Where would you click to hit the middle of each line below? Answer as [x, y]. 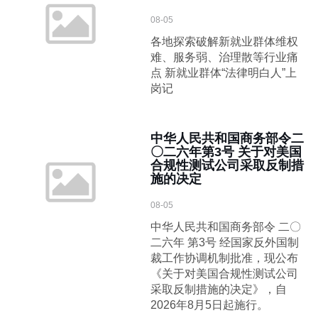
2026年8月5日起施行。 [210, 305]
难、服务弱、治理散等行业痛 [225, 57]
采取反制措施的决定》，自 [219, 289]
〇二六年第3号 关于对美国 [226, 152]
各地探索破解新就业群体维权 [225, 42]
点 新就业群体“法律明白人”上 [224, 73]
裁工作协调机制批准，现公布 [225, 258]
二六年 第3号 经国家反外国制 [225, 242]
